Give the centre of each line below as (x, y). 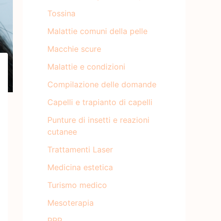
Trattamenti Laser (80, 149)
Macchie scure (74, 49)
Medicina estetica (80, 167)
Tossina (61, 13)
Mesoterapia (71, 203)
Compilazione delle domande (102, 84)
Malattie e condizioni (86, 66)
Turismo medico (77, 185)
